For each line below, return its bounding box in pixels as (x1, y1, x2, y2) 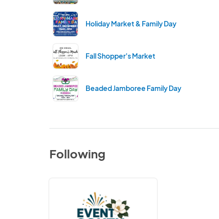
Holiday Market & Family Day (86, 19, 177, 28)
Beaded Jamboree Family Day (86, 84, 182, 93)
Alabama (49, 198, 78, 208)
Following (49, 146, 106, 161)
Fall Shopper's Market (86, 51, 156, 61)
